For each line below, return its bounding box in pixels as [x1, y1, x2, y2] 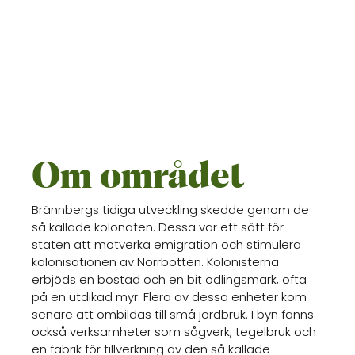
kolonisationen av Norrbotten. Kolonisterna [32, 253, 279, 270]
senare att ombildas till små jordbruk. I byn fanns [32, 305, 314, 323]
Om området [32, 158, 245, 197]
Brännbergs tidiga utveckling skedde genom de [32, 200, 309, 218]
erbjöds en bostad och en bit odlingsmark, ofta [32, 270, 307, 288]
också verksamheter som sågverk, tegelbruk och [32, 323, 316, 340]
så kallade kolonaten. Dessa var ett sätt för [32, 218, 284, 235]
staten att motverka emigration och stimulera [32, 235, 301, 253]
